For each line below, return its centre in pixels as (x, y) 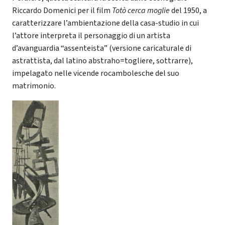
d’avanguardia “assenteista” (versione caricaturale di (102, 48)
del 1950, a (189, 10)
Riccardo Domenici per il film (62, 10)
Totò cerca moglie (142, 10)
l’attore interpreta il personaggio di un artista (91, 35)
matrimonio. (34, 86)
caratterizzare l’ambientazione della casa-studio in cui (105, 23)
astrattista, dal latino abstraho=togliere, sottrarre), (102, 61)
